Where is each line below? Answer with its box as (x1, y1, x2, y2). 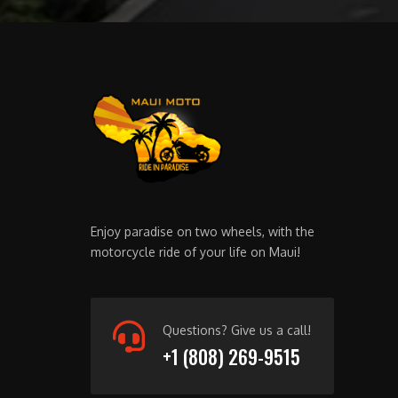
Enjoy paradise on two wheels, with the (91, 224, 314, 240)
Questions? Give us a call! (163, 322, 311, 338)
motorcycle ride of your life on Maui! (91, 244, 300, 260)
